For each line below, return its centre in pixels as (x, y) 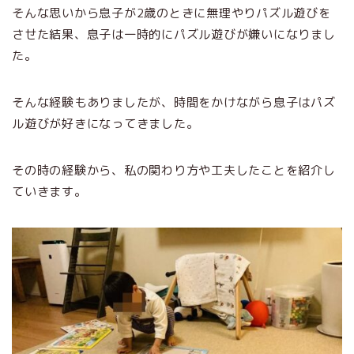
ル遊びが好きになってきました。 (105, 124)
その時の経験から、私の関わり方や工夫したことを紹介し (174, 171)
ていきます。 (49, 192)
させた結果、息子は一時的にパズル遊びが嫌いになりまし (174, 35)
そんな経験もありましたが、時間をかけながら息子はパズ (174, 103)
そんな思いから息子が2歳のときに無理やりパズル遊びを (171, 13)
